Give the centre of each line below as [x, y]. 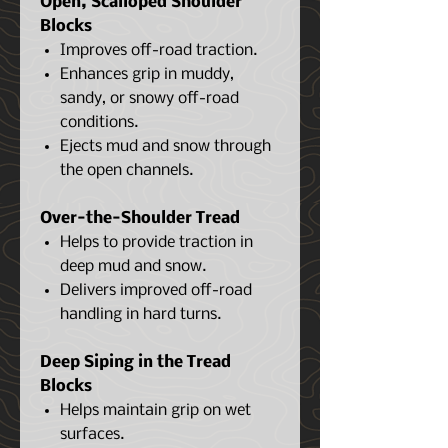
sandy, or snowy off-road [149, 98]
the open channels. [126, 170]
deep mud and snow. [133, 266]
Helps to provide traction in [156, 242]
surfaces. [92, 434]
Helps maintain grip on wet [155, 410]
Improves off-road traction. [158, 50]
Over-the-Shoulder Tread [140, 218]
